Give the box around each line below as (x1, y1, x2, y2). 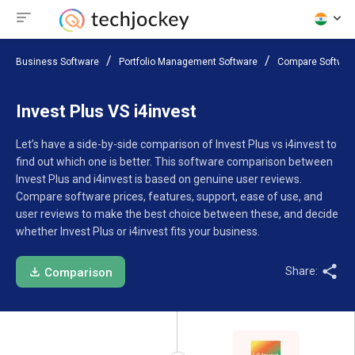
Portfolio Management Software (119, 56, 258, 67)
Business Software (16, 56, 99, 67)
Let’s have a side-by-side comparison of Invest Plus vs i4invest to (16, 138, 337, 151)
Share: (285, 265, 320, 277)
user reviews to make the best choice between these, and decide (16, 208, 338, 220)
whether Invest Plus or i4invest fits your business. (16, 225, 260, 238)
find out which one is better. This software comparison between (16, 155, 333, 168)
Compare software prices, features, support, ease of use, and (16, 190, 323, 203)
